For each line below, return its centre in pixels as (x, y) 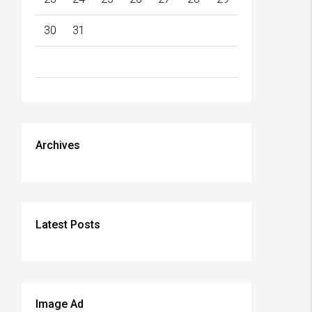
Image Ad (60, 304)
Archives (58, 145)
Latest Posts (68, 225)
